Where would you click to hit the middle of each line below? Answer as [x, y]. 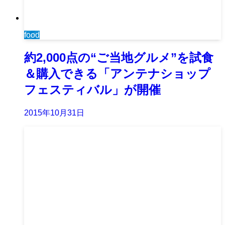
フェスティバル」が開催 [92, 89]
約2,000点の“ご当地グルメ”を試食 [119, 57]
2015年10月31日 [54, 113]
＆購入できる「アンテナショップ [117, 73]
